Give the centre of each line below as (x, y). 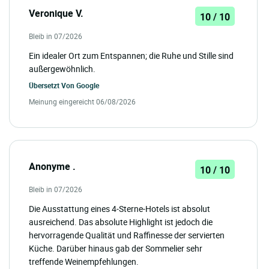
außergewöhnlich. (62, 68)
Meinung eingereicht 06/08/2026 (82, 101)
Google (88, 85)
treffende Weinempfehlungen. (84, 261)
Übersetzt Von (53, 85)
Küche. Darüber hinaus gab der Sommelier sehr (116, 248)
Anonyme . (52, 166)
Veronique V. (56, 13)
